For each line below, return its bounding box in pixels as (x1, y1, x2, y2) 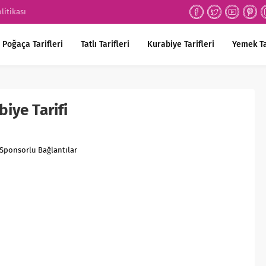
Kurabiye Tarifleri (147, 39, 214, 49)
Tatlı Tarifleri (81, 39, 129, 49)
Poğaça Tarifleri (2, 39, 63, 49)
